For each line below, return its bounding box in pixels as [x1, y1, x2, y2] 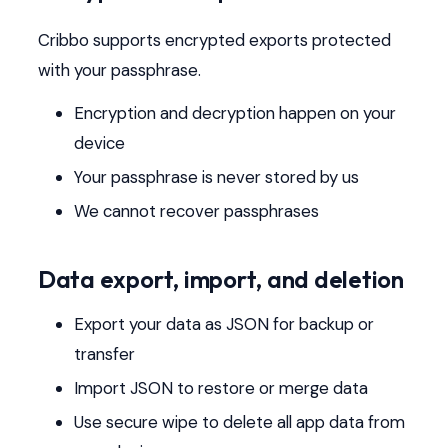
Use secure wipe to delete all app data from [73, 411, 405, 434]
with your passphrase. [37, 58, 201, 81]
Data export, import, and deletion [37, 264, 404, 295]
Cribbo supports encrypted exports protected [37, 28, 391, 51]
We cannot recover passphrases [73, 200, 319, 223]
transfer [73, 343, 135, 366]
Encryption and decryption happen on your [73, 102, 396, 125]
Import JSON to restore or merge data [73, 377, 368, 400]
